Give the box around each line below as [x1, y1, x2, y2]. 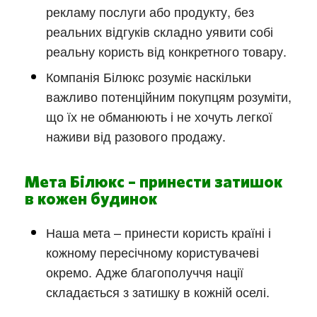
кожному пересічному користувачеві [46, 243, 259, 262]
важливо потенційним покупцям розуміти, [46, 87, 292, 106]
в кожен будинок [25, 191, 157, 209]
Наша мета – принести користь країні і [46, 223, 271, 242]
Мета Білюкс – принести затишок [25, 174, 282, 192]
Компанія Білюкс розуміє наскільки [46, 67, 251, 86]
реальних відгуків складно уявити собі [46, 22, 273, 41]
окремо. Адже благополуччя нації [46, 263, 243, 282]
